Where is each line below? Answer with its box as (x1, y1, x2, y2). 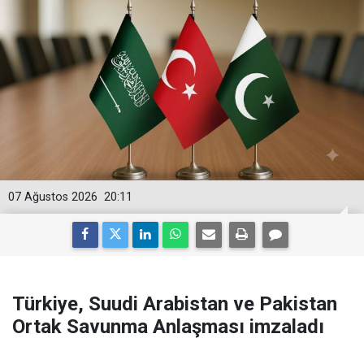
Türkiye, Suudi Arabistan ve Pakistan (12, 292, 337, 315)
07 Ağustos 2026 (8, 190, 97, 204)
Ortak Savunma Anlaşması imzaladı (12, 315, 324, 338)
